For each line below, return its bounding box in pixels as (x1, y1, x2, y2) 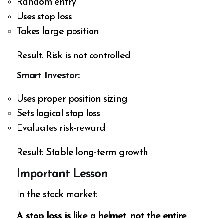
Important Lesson (17, 168, 108, 180)
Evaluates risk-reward (17, 123, 106, 133)
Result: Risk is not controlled (17, 51, 131, 61)
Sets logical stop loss (17, 109, 100, 119)
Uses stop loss (17, 12, 72, 22)
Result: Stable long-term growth (17, 147, 148, 158)
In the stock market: (17, 190, 98, 200)
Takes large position (17, 26, 99, 36)
